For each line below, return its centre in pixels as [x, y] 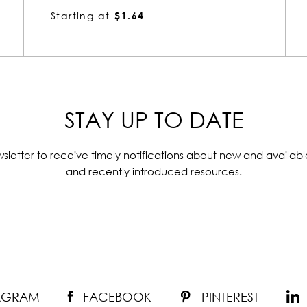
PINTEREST [230, 297]
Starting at [81, 16]
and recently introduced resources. [153, 172]
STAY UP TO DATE [153, 120]
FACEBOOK [117, 297]
